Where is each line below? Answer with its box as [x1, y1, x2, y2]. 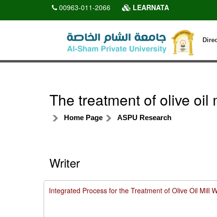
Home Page [64, 113, 103, 122]
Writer [49, 154, 80, 171]
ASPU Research [117, 113, 171, 122]
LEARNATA [131, 2, 169, 12]
